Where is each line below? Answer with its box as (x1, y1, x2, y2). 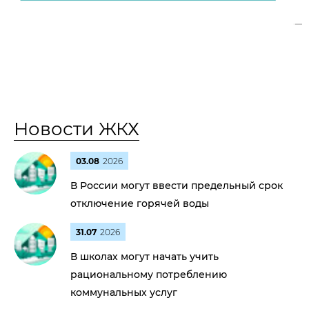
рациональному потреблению (70, 268, 227, 281)
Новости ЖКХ (14, 118, 139, 140)
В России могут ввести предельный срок (70, 179, 283, 192)
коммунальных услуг (70, 286, 177, 299)
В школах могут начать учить (70, 250, 219, 263)
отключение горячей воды (70, 197, 209, 210)
